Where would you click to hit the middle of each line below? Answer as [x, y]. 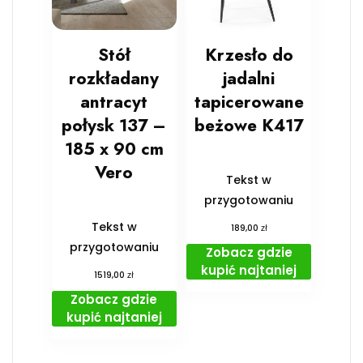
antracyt [114, 102]
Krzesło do [249, 55]
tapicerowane [249, 102]
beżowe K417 [249, 125]
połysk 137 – [114, 125]
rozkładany [114, 78]
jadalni [249, 78]
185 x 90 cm [114, 149]
